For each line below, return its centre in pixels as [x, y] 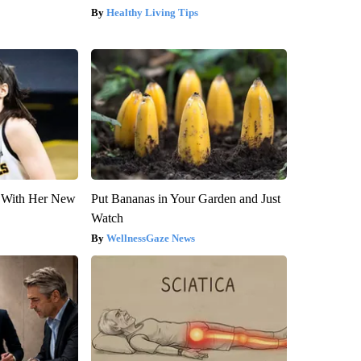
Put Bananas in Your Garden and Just [185, 199]
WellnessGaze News [150, 239]
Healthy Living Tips [152, 13]
